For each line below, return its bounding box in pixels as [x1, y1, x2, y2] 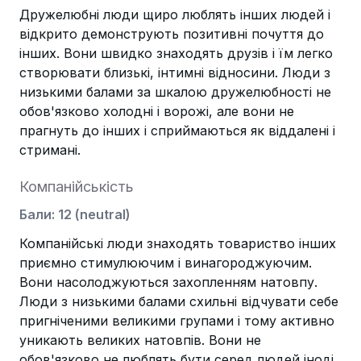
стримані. [19, 142, 81, 158]
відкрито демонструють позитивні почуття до [19, 26, 324, 42]
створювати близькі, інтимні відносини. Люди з [19, 64, 330, 81]
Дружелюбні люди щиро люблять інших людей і [19, 6, 330, 23]
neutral [80, 206, 126, 222]
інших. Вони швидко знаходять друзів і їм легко [19, 45, 333, 61]
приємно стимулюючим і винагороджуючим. [19, 255, 312, 271]
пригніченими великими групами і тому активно [19, 313, 334, 329]
